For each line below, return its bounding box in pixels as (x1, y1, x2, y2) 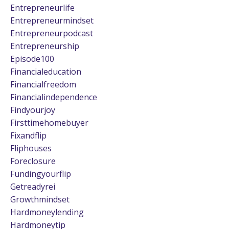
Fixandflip (10, 129, 47, 141)
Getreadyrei (10, 180, 55, 192)
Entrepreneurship (10, 40, 79, 52)
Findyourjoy (10, 104, 55, 116)
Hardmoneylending (10, 206, 84, 218)
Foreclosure (10, 155, 56, 167)
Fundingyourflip (10, 168, 71, 179)
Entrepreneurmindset (10, 14, 94, 26)
